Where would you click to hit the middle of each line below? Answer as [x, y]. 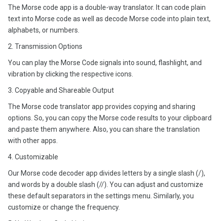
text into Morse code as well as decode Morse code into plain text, [109, 19]
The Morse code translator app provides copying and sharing [102, 107]
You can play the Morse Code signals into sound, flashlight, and [105, 63]
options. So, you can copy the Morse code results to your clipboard [110, 118]
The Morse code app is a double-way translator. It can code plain [107, 7]
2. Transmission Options [45, 46]
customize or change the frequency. [64, 207]
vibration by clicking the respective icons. [71, 74]
